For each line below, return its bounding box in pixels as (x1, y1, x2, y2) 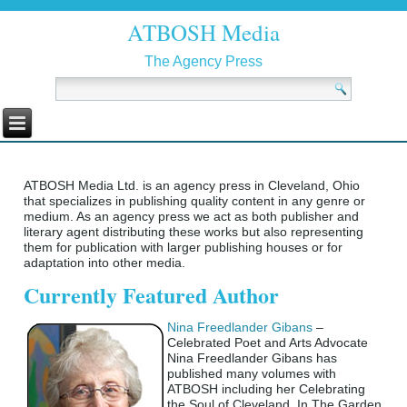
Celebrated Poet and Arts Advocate (167, 335, 369, 351)
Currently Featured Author (24, 279, 280, 312)
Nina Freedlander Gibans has (167, 351, 338, 366)
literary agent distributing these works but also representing (24, 224, 364, 240)
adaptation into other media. (24, 255, 186, 271)
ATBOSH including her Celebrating (167, 382, 366, 397)
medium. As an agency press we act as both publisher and (24, 209, 360, 224)
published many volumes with (167, 366, 337, 382)
